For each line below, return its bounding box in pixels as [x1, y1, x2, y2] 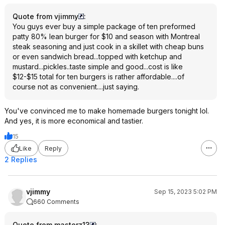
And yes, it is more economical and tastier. [5, 117, 143, 125]
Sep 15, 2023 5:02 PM [154, 188, 217, 195]
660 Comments [33, 198, 79, 205]
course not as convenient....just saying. [13, 82, 139, 91]
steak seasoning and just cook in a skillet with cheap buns [13, 42, 204, 51]
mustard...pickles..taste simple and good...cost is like [13, 62, 183, 71]
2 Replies [5, 155, 37, 164]
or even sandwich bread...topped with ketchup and [13, 52, 182, 61]
